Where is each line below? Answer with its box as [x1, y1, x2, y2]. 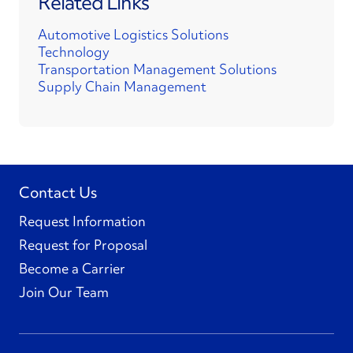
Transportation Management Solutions [38, 60, 277, 78]
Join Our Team [19, 283, 109, 301]
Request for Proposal [19, 236, 147, 254]
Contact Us [19, 182, 97, 203]
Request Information [19, 212, 146, 230]
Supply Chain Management [38, 77, 206, 95]
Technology [38, 43, 110, 61]
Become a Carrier [19, 259, 125, 277]
